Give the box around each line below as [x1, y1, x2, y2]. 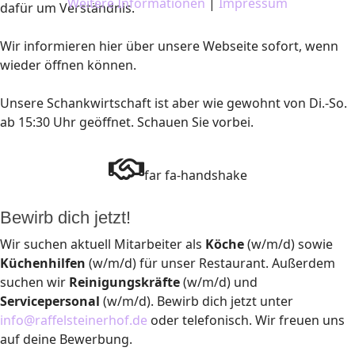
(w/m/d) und [180, 273, 258, 291]
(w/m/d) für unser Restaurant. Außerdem [86, 254, 335, 272]
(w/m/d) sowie [247, 235, 333, 253]
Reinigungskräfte [69, 273, 180, 291]
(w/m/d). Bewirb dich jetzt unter [100, 292, 293, 310]
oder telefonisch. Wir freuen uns [147, 311, 345, 329]
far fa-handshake [143, 166, 247, 184]
